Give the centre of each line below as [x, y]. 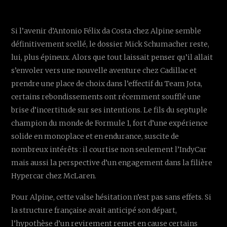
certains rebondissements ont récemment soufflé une [106, 97]
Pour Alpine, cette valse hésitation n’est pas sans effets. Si [111, 197]
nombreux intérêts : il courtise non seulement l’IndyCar [109, 150]
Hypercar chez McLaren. [54, 176]
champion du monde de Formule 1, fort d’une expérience [110, 123]
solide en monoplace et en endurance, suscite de [95, 137]
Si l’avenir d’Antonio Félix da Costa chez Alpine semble [106, 31]
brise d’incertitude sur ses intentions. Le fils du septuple [109, 110]
